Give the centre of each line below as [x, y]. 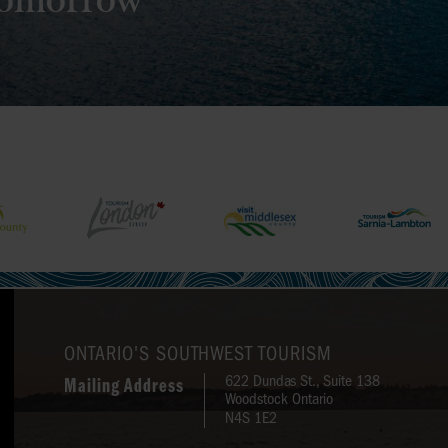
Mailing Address [124, 386]
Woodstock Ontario [279, 399]
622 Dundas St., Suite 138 [302, 380]
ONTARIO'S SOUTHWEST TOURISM [198, 353]
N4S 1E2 [251, 417]
